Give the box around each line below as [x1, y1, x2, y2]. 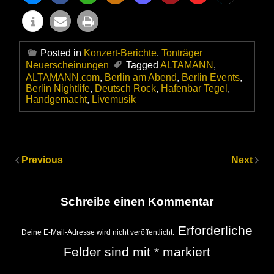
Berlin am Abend [105, 72, 177, 83]
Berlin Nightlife [26, 83, 90, 94]
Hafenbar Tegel [161, 83, 228, 94]
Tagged [126, 60, 160, 71]
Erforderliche [178, 223, 253, 237]
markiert [159, 244, 210, 259]
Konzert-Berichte [84, 48, 157, 59]
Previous [21, 155, 63, 166]
